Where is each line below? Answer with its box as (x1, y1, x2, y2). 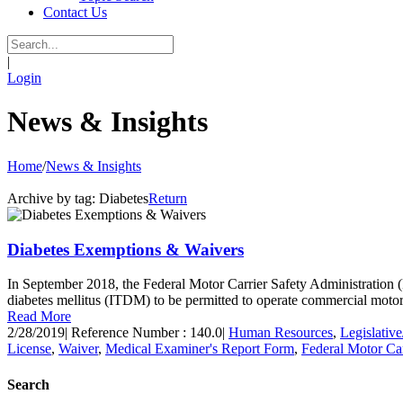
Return (148, 190, 187, 206)
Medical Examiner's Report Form (105, 341, 294, 357)
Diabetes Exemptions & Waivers (7, 239, 244, 259)
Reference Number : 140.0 (71, 325, 222, 341)
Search (7, 376, 49, 392)
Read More (7, 309, 71, 325)
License (7, 341, 51, 357)
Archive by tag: (7, 190, 99, 206)
